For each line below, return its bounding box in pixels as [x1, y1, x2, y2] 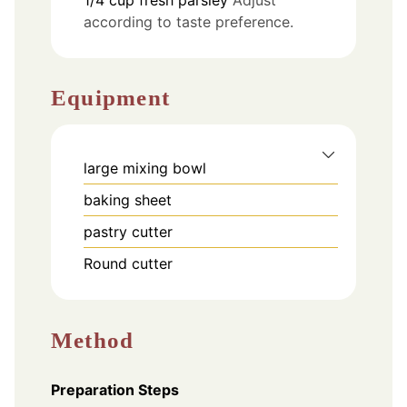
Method [51, 327, 134, 352]
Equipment [67, 85, 171, 111]
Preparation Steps [51, 380, 179, 399]
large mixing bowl [84, 159, 206, 178]
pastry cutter [84, 223, 173, 242]
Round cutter [84, 254, 173, 273]
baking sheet [84, 191, 172, 210]
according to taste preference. [84, 12, 293, 31]
